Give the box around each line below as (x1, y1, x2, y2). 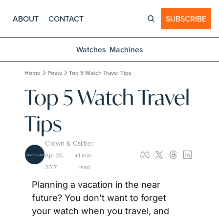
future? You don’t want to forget (32, 193, 166, 203)
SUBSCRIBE (166, 13, 206, 24)
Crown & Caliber (45, 138, 94, 148)
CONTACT (48, 13, 84, 24)
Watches (76, 44, 106, 55)
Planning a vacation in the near (32, 179, 160, 190)
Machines (109, 44, 143, 55)
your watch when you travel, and (32, 206, 169, 216)
